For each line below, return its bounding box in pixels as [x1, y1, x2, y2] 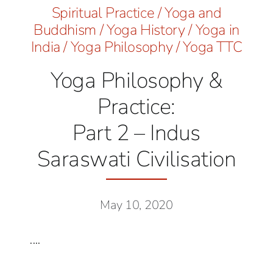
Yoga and [165, 3, 222, 23]
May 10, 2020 [100, 197, 173, 214]
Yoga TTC [183, 37, 243, 57]
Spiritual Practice [51, 3, 155, 23]
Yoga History [106, 20, 185, 40]
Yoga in [195, 20, 240, 40]
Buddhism [33, 20, 97, 40]
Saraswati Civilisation [37, 144, 236, 175]
